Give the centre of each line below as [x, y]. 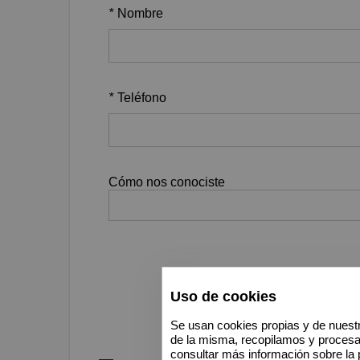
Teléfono [142, 98]
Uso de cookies [223, 297]
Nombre [140, 14]
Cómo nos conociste [167, 182]
